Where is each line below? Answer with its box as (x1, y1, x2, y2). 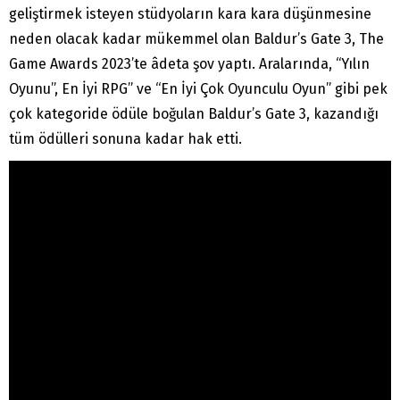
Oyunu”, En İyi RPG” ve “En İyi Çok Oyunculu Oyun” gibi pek (9, 80, 387, 98)
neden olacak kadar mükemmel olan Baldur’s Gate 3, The (9, 30, 384, 48)
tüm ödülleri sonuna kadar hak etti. (9, 130, 242, 148)
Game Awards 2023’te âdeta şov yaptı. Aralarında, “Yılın (9, 55, 370, 73)
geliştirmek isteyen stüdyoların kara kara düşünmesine (9, 5, 371, 23)
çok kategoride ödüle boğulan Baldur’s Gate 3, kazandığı (9, 105, 379, 123)
